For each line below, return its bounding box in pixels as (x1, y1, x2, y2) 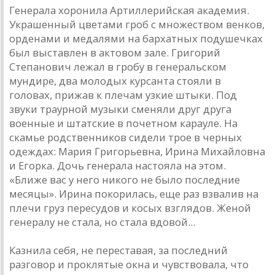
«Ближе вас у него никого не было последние (9, 172, 240, 187)
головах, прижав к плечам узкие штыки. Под (9, 88, 237, 103)
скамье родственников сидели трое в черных (9, 130, 242, 145)
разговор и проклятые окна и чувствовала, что (9, 257, 249, 272)
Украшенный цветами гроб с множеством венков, (9, 17, 265, 32)
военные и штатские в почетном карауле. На (9, 116, 238, 131)
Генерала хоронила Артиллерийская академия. (9, 3, 249, 18)
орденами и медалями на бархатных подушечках (9, 31, 263, 46)
